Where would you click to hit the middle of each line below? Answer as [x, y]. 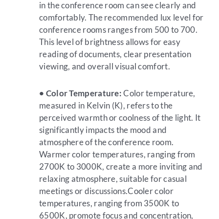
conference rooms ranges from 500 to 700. [118, 29]
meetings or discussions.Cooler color [106, 191]
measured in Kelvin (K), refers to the [106, 105]
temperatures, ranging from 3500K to [109, 203]
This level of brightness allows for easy [110, 42]
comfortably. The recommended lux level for [121, 17]
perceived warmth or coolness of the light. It [120, 117]
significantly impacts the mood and [103, 130]
